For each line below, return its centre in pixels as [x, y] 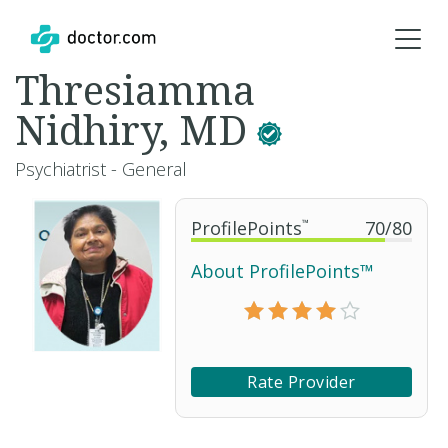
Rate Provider [301, 381]
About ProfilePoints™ [282, 271]
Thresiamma [135, 89]
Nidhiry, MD [136, 129]
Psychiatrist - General [101, 169]
